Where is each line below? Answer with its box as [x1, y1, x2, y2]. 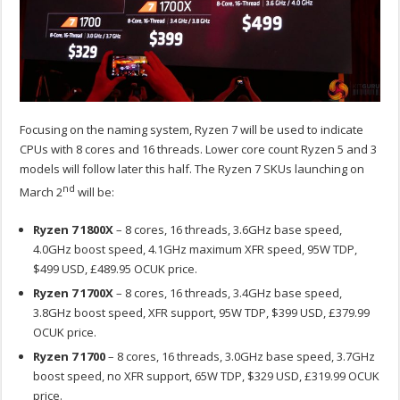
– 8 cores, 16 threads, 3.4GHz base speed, [113, 285, 343, 302]
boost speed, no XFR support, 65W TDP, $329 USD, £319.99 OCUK [33, 368, 380, 385]
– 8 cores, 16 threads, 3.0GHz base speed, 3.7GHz [105, 348, 376, 365]
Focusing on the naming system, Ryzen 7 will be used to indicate [20, 121, 364, 138]
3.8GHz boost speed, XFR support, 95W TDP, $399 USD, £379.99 [33, 304, 371, 321]
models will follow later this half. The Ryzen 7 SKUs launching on [20, 161, 365, 178]
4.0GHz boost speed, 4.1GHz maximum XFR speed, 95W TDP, [33, 241, 358, 258]
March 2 [20, 184, 63, 201]
